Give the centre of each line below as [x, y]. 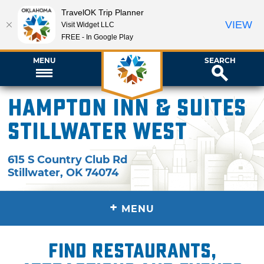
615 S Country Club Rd [68, 159]
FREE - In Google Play [97, 37]
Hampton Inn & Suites [127, 108]
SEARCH [220, 60]
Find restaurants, [132, 251]
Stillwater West [98, 132]
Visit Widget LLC [88, 24]
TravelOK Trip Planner [103, 12]
